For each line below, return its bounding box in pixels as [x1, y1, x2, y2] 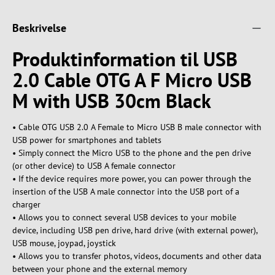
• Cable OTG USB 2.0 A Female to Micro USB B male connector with [12, 122, 261, 133]
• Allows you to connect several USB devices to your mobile [12, 212, 236, 223]
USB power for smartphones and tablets [12, 134, 161, 146]
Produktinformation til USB [12, 46, 238, 72]
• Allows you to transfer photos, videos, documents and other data [12, 250, 261, 262]
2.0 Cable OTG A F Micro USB [12, 67, 252, 93]
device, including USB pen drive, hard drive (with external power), [12, 225, 257, 236]
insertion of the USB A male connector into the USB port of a [12, 186, 239, 198]
